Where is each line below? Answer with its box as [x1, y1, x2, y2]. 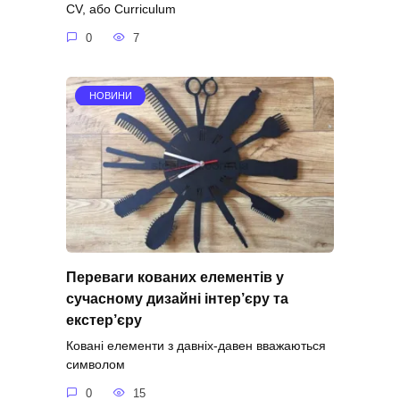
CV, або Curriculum [66, 2, 176, 17]
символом [66, 357, 125, 372]
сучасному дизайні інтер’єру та [66, 290, 288, 306]
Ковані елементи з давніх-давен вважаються [66, 338, 326, 354]
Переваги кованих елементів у [66, 269, 284, 285]
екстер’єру [66, 312, 142, 328]
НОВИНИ [88, 90, 132, 102]
